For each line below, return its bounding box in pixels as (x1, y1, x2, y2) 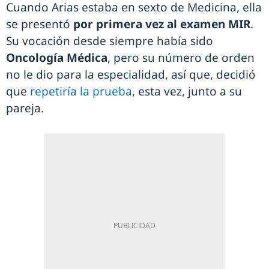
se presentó (6, 16, 73, 32)
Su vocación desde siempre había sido (6, 33, 213, 49)
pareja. (6, 100, 44, 116)
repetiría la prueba (30, 83, 132, 100)
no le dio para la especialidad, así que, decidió (6, 67, 256, 83)
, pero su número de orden (107, 50, 255, 66)
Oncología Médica (6, 50, 107, 66)
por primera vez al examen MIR (73, 16, 250, 32)
